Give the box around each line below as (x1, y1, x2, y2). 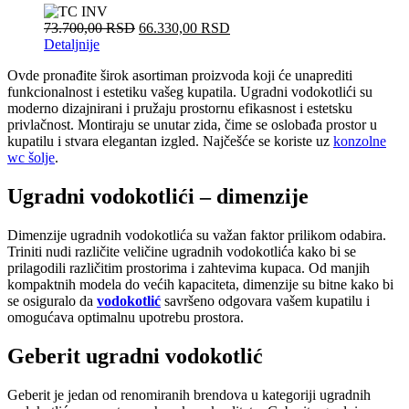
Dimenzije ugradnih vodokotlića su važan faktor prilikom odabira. (7, 226, 386, 243)
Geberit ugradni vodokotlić (7, 343, 263, 368)
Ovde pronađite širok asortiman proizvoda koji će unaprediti (7, 67, 352, 83)
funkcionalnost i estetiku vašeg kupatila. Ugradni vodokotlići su (7, 83, 372, 100)
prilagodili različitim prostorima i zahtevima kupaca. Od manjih (7, 259, 370, 276)
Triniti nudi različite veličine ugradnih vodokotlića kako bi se (7, 243, 356, 259)
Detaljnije (44, 36, 100, 52)
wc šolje (7, 149, 55, 165)
